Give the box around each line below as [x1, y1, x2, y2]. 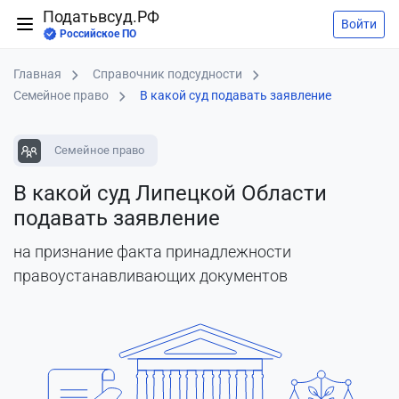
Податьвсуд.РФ [43, 8, 159, 26]
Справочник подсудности [93, 67, 242, 81]
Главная [13, 67, 61, 81]
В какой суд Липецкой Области [13, 181, 327, 206]
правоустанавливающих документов [13, 266, 288, 285]
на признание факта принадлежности [13, 242, 291, 261]
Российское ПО [60, 28, 136, 40]
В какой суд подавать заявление [140, 88, 331, 102]
